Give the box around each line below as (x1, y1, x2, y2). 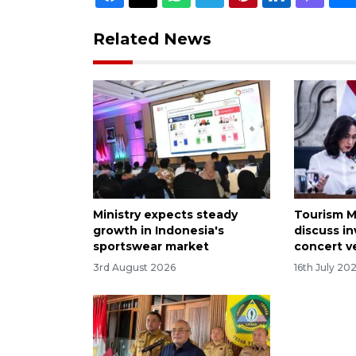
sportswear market (93, 238, 209, 253)
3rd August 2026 (93, 261, 176, 273)
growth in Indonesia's (93, 222, 224, 238)
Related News (93, 29, 211, 48)
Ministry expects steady (93, 207, 238, 222)
